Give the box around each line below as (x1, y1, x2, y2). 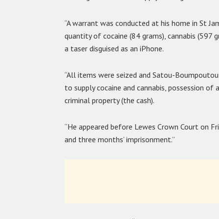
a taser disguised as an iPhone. (65, 43, 164, 53)
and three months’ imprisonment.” (65, 134, 175, 144)
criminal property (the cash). (65, 95, 154, 105)
